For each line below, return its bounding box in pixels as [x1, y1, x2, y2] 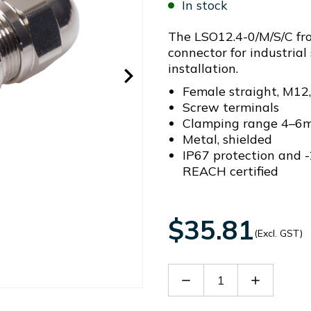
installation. [168, 60, 238, 76]
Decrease [179, 271, 233, 287]
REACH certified [182, 163, 278, 179]
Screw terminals [182, 99, 279, 115]
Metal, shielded [182, 131, 272, 147]
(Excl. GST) [254, 227, 303, 239]
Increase [249, 271, 298, 287]
